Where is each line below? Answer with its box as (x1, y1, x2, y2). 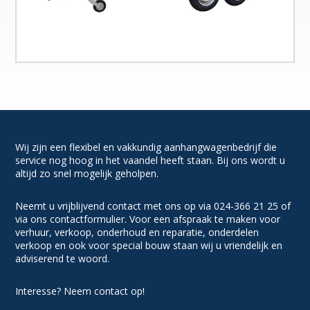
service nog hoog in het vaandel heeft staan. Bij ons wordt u (15, 154, 286, 167)
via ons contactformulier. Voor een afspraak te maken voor (15, 212, 281, 226)
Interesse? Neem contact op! (15, 284, 145, 298)
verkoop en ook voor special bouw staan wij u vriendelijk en (15, 239, 283, 253)
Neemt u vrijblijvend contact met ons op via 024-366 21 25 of (15, 199, 291, 213)
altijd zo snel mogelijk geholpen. (15, 167, 159, 181)
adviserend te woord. (15, 252, 110, 266)
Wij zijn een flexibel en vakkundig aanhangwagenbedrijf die (15, 140, 277, 154)
